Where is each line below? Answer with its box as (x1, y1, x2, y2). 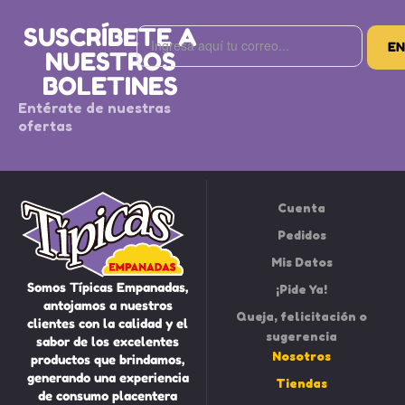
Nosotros (272, 347, 332, 363)
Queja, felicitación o (236, 307, 368, 324)
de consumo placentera (38, 387, 178, 403)
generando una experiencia (26, 369, 189, 385)
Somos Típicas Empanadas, (27, 278, 189, 295)
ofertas (18, 116, 72, 135)
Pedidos (277, 226, 326, 242)
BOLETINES (42, 71, 178, 100)
